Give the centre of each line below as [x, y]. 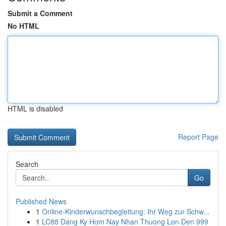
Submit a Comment [40, 13]
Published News [41, 201]
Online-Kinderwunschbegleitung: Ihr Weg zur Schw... [126, 211]
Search [27, 164]
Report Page [198, 137]
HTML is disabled [35, 108]
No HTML [23, 26]
